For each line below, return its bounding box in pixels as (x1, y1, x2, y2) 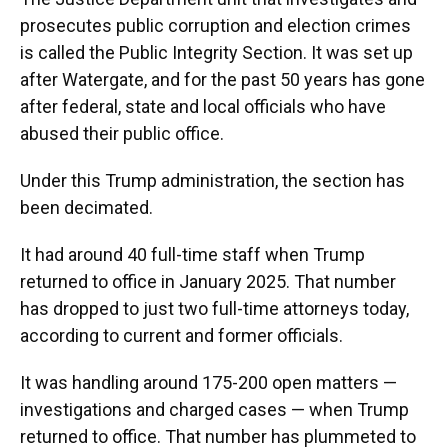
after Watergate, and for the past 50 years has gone (20, 69, 425, 90)
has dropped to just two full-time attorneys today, (20, 298, 409, 319)
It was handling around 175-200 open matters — (20, 372, 397, 393)
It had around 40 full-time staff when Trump (20, 244, 365, 265)
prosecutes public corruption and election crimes (20, 15, 411, 36)
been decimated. (20, 197, 153, 218)
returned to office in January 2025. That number (20, 271, 396, 292)
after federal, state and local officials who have (20, 96, 386, 117)
